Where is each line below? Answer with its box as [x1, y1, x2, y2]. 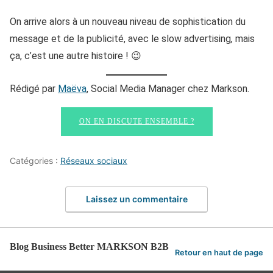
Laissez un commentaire [85, 193, 188, 204]
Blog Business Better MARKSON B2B [10, 241, 169, 252]
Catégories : [10, 155, 60, 166]
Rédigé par [10, 83, 58, 95]
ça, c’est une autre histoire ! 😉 [10, 50, 141, 62]
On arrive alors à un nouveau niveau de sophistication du [10, 16, 246, 28]
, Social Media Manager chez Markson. [87, 83, 249, 95]
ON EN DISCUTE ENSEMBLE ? [79, 117, 194, 126]
